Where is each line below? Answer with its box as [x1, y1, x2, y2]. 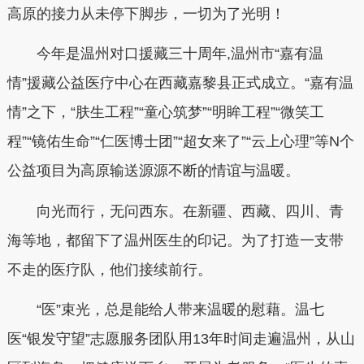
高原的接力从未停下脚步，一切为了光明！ [6, 5, 285, 22]
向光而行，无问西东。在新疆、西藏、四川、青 [6, 202, 344, 219]
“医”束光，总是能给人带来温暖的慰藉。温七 [6, 301, 324, 318]
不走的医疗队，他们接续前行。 [6, 261, 212, 278]
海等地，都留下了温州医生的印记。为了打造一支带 [6, 232, 344, 249]
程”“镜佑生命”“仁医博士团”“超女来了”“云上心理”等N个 [6, 133, 354, 149]
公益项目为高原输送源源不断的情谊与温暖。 [6, 162, 300, 179]
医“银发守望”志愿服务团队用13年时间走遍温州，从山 [6, 331, 355, 347]
